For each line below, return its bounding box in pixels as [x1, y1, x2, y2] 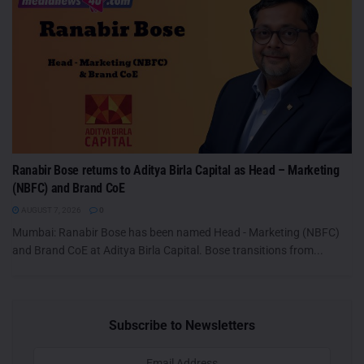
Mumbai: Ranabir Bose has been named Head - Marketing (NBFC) [12, 225, 340, 239]
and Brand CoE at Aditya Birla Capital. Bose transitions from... [12, 243, 323, 257]
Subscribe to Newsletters [109, 317, 255, 333]
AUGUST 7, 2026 [19, 205, 81, 214]
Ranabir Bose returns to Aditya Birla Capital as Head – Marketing [12, 162, 340, 178]
